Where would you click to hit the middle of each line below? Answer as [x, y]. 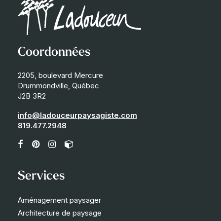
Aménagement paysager [59, 200]
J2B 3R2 [32, 96]
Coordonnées [54, 53]
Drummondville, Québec [58, 86]
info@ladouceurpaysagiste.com [77, 115]
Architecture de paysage [60, 213]
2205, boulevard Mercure [60, 75]
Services [41, 176]
